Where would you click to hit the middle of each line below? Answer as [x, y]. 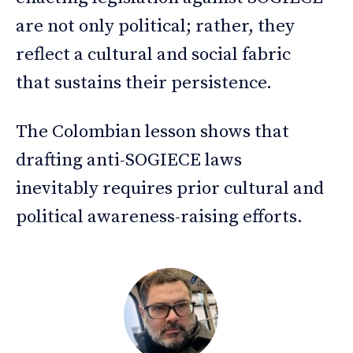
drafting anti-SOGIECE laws [129, 160]
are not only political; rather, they [155, 26]
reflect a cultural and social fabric [153, 54]
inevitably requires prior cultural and [170, 188]
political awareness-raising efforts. [159, 217]
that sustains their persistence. [144, 83]
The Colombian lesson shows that [152, 132]
